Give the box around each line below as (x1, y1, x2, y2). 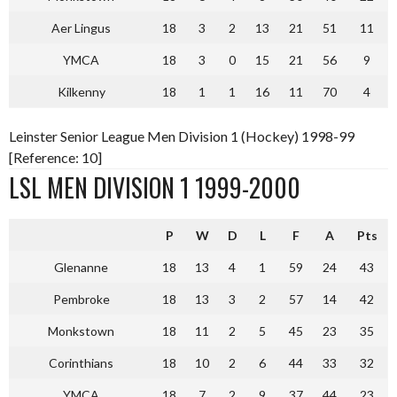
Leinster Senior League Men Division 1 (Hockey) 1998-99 (9, 127, 354, 144)
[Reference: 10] (9, 148, 102, 166)
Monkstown (48, 323, 114, 339)
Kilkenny (57, 83, 105, 99)
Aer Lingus (51, 19, 111, 35)
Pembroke (52, 291, 110, 307)
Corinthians (49, 354, 113, 370)
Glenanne (54, 259, 108, 275)
